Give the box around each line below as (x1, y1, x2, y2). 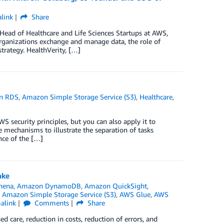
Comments (32, 198, 69, 207)
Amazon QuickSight (84, 181, 147, 190)
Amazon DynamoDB (17, 181, 81, 190)
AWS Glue (119, 190, 150, 198)
